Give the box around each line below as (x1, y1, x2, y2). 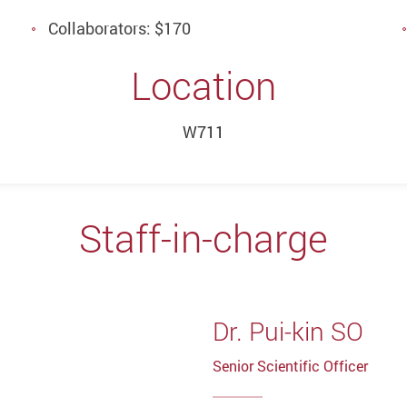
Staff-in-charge (79, 213, 328, 263)
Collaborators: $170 (47, 17, 191, 39)
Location (131, 60, 276, 111)
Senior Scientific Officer (213, 356, 368, 376)
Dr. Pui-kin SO (213, 314, 363, 348)
